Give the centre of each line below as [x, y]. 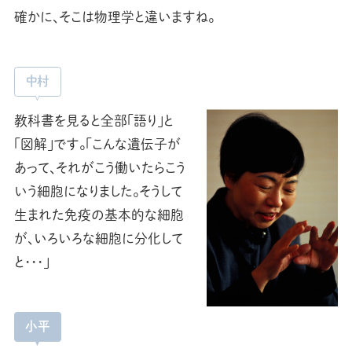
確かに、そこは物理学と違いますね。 [114, 16]
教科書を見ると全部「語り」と [93, 121]
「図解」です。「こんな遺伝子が [97, 145]
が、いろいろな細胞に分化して [98, 239]
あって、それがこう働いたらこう [99, 168]
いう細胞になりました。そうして [98, 192]
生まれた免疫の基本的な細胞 [99, 215]
